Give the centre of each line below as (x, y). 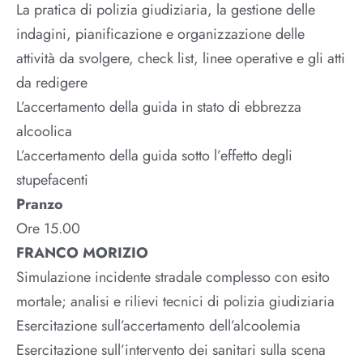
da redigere (52, 83)
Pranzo (40, 205)
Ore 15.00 (48, 229)
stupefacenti (52, 180)
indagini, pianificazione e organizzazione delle (160, 34)
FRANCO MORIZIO (82, 253)
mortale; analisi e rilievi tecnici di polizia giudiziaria (175, 302)
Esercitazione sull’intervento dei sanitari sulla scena (171, 350)
